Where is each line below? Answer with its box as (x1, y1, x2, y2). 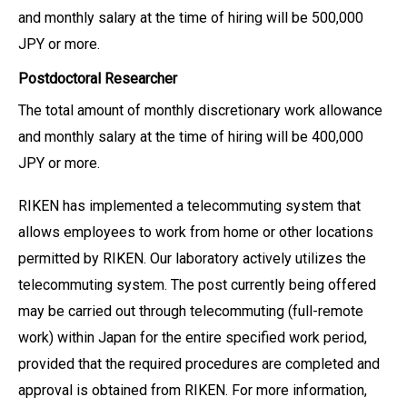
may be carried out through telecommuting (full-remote (18, 303, 363, 320)
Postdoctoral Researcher (18, 70, 177, 87)
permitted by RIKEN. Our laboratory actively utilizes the (18, 250, 366, 267)
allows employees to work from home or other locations (18, 223, 373, 241)
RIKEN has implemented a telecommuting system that (18, 197, 361, 214)
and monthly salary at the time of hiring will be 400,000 (18, 128, 363, 145)
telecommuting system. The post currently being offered (18, 276, 376, 293)
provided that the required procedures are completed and (18, 355, 380, 372)
